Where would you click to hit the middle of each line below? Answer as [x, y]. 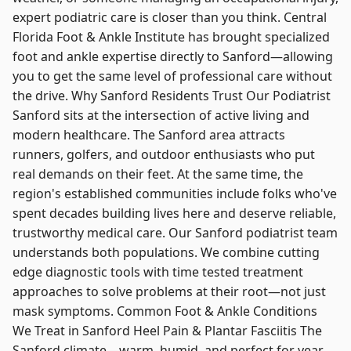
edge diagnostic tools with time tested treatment [158, 272]
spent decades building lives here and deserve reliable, [174, 213]
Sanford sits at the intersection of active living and [161, 115]
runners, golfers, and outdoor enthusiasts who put [164, 154]
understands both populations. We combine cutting [166, 252]
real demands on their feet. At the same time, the [158, 174]
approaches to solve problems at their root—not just [169, 291]
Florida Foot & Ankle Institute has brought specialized [171, 37]
